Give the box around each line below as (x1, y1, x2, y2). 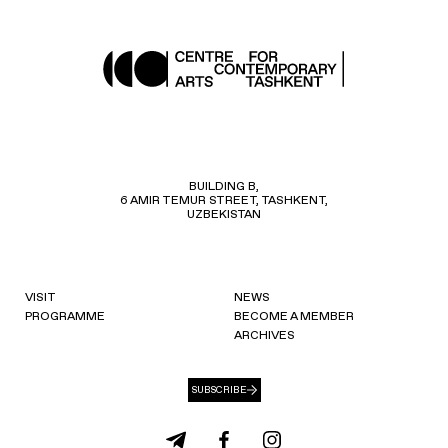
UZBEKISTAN (187, 206, 261, 221)
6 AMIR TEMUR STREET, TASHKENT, (120, 192, 328, 207)
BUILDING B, (189, 178, 259, 193)
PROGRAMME (25, 308, 105, 323)
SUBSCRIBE (191, 384, 247, 396)
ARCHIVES (234, 327, 295, 342)
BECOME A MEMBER (234, 308, 354, 323)
